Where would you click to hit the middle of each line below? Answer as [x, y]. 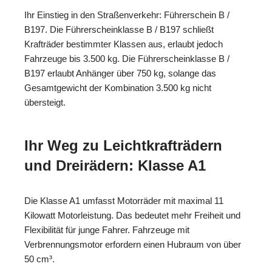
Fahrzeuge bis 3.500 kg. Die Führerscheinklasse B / [127, 58]
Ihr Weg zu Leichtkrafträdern [123, 145]
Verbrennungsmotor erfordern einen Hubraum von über [133, 244]
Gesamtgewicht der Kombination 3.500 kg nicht [118, 87]
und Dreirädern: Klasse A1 [115, 165]
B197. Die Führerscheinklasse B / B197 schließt [119, 29]
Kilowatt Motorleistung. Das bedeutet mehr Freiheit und [132, 215]
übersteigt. [45, 102]
